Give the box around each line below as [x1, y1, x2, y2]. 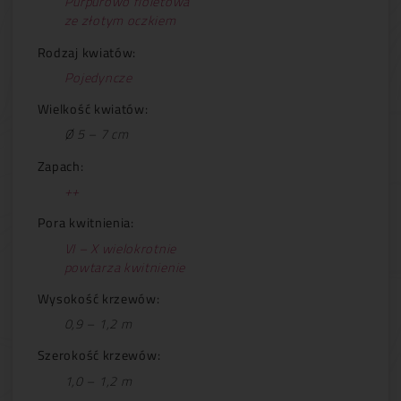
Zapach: [37, 153, 84, 178]
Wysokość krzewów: [37, 286, 160, 311]
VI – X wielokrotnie [64, 235, 176, 260]
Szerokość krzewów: [37, 343, 161, 368]
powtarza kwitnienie [64, 254, 185, 279]
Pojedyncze [64, 64, 132, 90]
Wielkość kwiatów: [37, 97, 149, 122]
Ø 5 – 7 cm [64, 122, 129, 147]
